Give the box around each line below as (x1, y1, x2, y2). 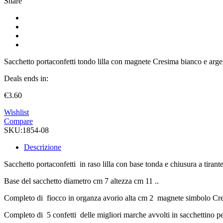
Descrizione (24, 142, 61, 151)
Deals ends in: (4, 74, 48, 83)
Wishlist (4, 108, 29, 116)
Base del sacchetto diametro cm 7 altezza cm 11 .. (4, 176, 159, 185)
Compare (4, 116, 33, 125)
